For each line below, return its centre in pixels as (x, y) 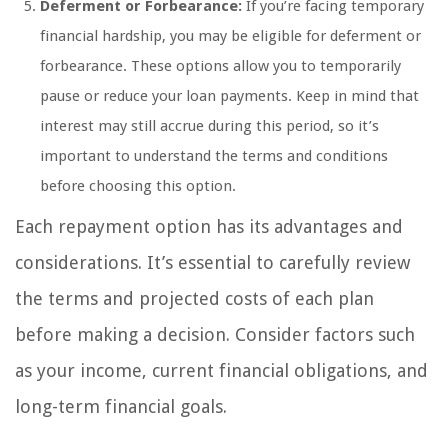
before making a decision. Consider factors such (215, 335)
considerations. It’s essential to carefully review (212, 263)
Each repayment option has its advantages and (209, 227)
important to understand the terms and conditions (214, 156)
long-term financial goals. (121, 407)
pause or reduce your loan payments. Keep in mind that (229, 96)
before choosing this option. (138, 186)
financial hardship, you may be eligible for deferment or (230, 36)
